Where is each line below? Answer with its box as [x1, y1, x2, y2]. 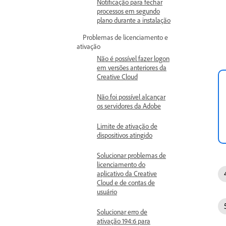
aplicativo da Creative [97, 169, 157, 178]
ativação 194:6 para [97, 216, 150, 225]
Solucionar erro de [97, 207, 147, 216]
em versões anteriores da [97, 63, 166, 72]
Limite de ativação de [97, 122, 157, 130]
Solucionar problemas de [97, 151, 166, 159]
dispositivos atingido [97, 131, 152, 139]
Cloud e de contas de [97, 178, 155, 187]
